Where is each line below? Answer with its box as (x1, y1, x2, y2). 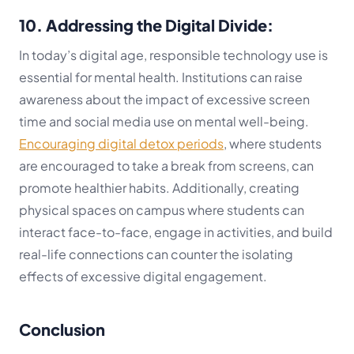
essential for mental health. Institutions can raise (19, 69, 303, 86)
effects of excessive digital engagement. (19, 268, 267, 285)
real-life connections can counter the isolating (19, 246, 293, 263)
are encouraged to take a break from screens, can (19, 157, 314, 175)
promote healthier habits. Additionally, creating (19, 179, 299, 197)
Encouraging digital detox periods (19, 135, 224, 153)
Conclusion (19, 319, 105, 340)
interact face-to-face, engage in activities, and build (19, 224, 333, 241)
